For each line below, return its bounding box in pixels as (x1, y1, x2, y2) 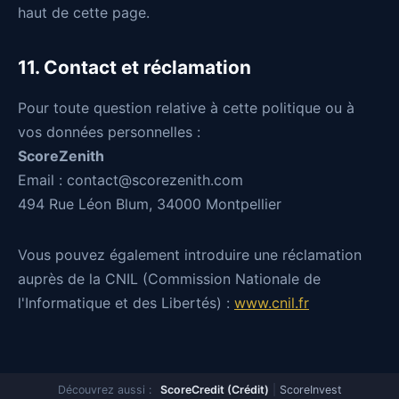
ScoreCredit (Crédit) (159, 383, 269, 396)
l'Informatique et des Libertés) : (18, 294, 234, 312)
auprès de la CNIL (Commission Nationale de (18, 270, 321, 288)
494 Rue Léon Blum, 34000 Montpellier (18, 195, 281, 213)
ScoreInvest (279, 383, 342, 396)
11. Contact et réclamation (18, 56, 251, 78)
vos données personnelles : (18, 123, 200, 141)
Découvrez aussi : (57, 383, 151, 396)
